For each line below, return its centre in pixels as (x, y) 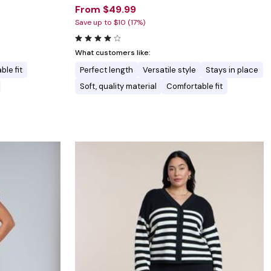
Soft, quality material (118, 87)
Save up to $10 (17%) (110, 23)
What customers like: (113, 53)
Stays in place (232, 70)
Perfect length (106, 70)
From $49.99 (106, 10)
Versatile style (169, 70)
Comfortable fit (194, 87)
